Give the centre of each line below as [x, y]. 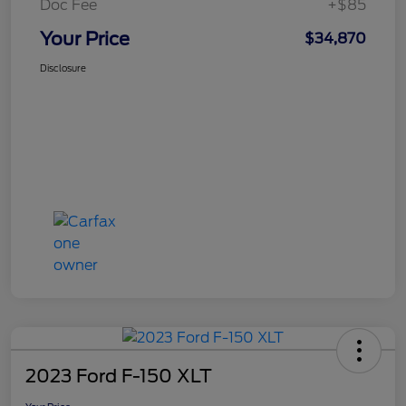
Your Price [85, 39]
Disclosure [63, 68]
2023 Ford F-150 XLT [119, 376]
